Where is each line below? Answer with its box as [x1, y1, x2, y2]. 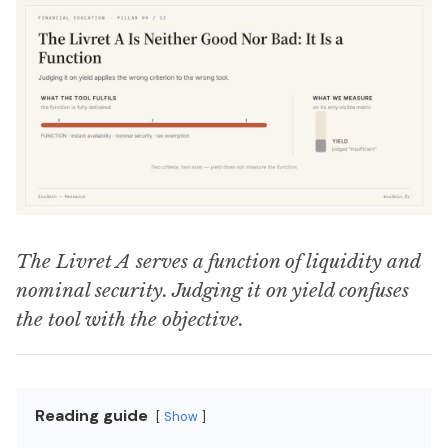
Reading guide [35, 404, 148, 426]
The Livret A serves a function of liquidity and [16, 249, 420, 273]
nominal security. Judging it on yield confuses [16, 278, 409, 302]
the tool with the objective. [16, 307, 244, 331]
